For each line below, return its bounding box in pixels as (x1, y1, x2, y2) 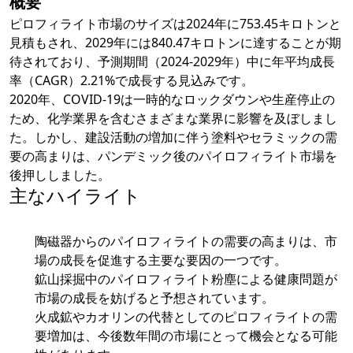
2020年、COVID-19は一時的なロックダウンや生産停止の (9, 91, 335, 109)
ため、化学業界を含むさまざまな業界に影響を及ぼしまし (9, 110, 337, 128)
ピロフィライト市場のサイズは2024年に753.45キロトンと (9, 15, 341, 33)
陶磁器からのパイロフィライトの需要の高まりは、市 (35, 232, 337, 251)
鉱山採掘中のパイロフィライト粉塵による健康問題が (35, 270, 337, 288)
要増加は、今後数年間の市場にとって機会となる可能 (35, 327, 337, 345)
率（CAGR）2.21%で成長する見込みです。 (9, 72, 254, 90)
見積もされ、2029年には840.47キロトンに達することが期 (9, 34, 341, 52)
